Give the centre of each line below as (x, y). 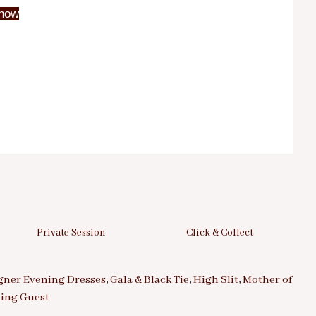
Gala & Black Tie (150, 280)
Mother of (267, 280)
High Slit (216, 280)
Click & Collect (219, 232)
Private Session (71, 232)
